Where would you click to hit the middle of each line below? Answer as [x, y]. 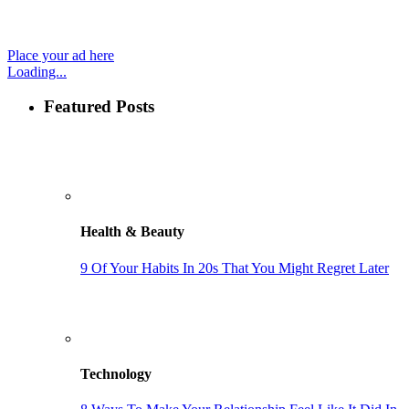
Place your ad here [61, 55]
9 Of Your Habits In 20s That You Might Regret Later [235, 267]
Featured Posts [99, 107]
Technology [116, 373]
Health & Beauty [132, 232]
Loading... [37, 71]
